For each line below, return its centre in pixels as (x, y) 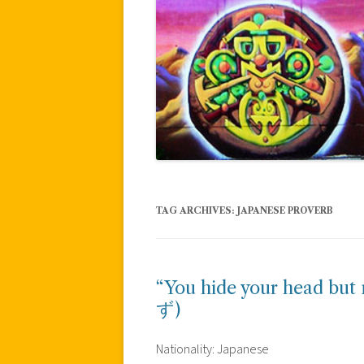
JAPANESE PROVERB (285, 210)
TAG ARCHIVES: (197, 210)
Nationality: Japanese (212, 349)
